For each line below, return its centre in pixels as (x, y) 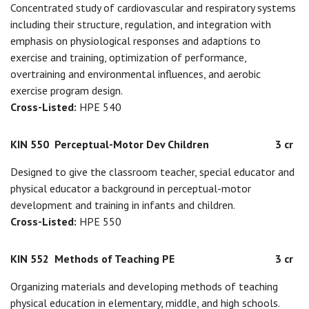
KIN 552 (30, 259)
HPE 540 (100, 107)
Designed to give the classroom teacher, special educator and (152, 172)
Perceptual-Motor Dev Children (132, 144)
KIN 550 (30, 144)
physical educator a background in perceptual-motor (131, 188)
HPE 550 (100, 221)
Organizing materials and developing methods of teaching (144, 286)
